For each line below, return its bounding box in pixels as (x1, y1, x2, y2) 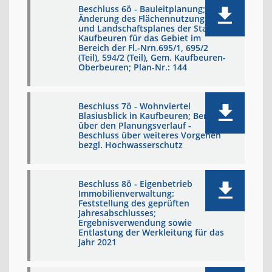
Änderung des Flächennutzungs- (78, 13, 212, 24)
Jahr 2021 (78, 236, 117, 248)
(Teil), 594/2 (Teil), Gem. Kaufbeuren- (78, 52, 226, 63)
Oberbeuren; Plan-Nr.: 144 (78, 61, 187, 73)
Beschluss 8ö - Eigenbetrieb (78, 178, 192, 189)
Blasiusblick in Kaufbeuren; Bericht (78, 110, 223, 121)
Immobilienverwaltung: (78, 188, 174, 199)
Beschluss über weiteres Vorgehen (78, 129, 221, 141)
